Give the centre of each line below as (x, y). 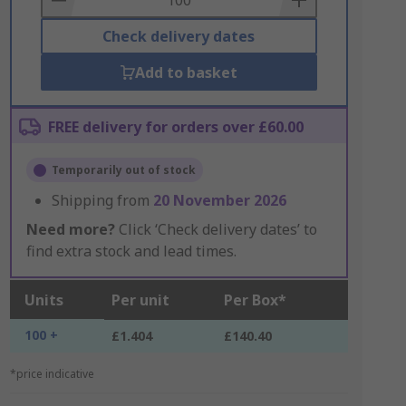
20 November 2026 (219, 200)
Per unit (140, 300)
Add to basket (186, 72)
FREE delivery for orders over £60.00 (175, 127)
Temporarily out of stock (123, 170)
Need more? (70, 229)
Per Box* (255, 300)
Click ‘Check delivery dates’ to (216, 229)
